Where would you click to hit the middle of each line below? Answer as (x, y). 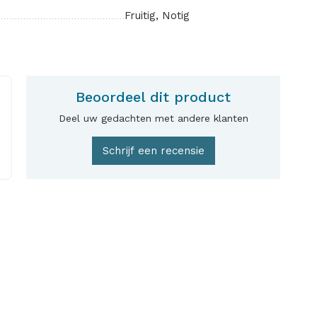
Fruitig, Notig (157, 16)
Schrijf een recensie (153, 151)
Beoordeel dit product (154, 97)
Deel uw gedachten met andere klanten (153, 118)
